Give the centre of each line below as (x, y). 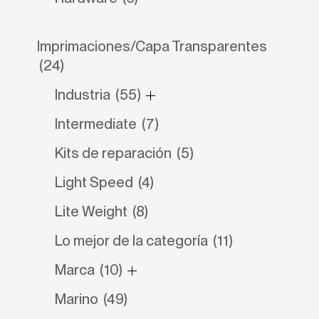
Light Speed (95, 183)
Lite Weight (92, 212)
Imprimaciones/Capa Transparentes (152, 47)
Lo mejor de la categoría (132, 241)
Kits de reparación (114, 153)
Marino (78, 299)
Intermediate (97, 124)
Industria (84, 95)
